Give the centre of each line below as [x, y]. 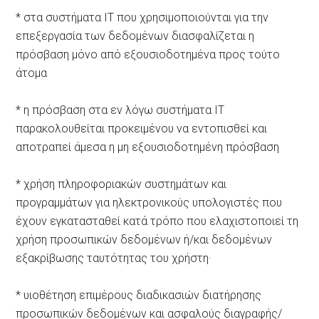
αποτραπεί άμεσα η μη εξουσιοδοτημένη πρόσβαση [148, 147]
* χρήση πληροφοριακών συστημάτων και [121, 184]
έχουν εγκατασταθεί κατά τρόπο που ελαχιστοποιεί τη [157, 221]
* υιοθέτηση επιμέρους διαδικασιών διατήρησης [139, 295]
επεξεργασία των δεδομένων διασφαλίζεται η [135, 36]
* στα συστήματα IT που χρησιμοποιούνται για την [142, 17]
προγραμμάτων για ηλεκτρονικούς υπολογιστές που [149, 202]
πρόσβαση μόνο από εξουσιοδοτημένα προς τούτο [148, 54]
